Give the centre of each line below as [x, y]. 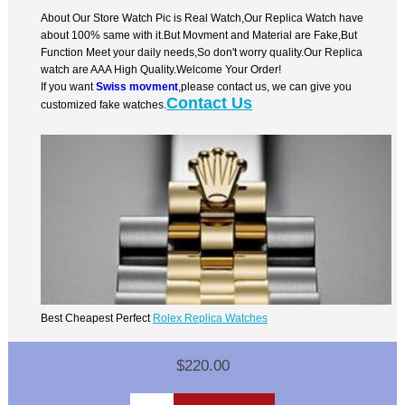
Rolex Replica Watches [211, 317]
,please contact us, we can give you [265, 87]
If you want [69, 87]
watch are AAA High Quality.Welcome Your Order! [161, 70]
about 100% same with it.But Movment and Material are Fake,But [199, 35]
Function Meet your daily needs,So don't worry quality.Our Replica [202, 52]
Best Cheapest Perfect [97, 317]
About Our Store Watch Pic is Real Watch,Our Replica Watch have [202, 18]
